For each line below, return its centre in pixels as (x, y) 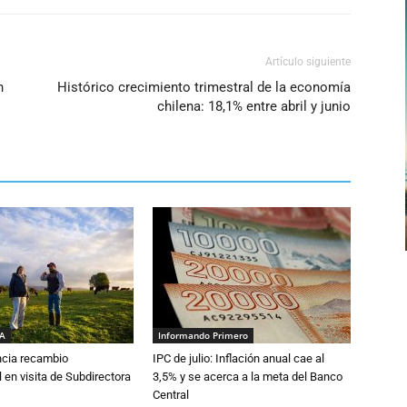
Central (171, 395)
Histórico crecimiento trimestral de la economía (204, 88)
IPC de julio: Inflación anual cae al (238, 359)
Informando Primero (203, 336)
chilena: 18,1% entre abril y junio (254, 107)
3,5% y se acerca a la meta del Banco (248, 377)
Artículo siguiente (308, 62)
